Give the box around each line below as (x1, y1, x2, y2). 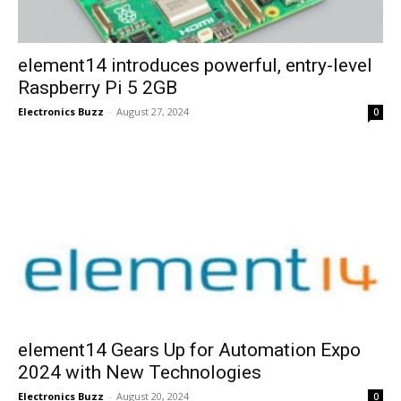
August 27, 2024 (116, 104, 189, 118)
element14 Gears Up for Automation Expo (18, 339, 361, 362)
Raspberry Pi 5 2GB (18, 76, 177, 98)
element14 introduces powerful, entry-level (18, 54, 372, 76)
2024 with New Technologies (18, 362, 261, 384)
